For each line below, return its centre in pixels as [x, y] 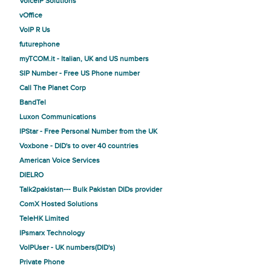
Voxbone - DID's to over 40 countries [79, 146]
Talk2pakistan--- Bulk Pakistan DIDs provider [91, 189]
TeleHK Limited [44, 218]
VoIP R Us [35, 30]
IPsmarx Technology [52, 233]
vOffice [31, 15]
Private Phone [42, 262]
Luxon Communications [58, 117]
